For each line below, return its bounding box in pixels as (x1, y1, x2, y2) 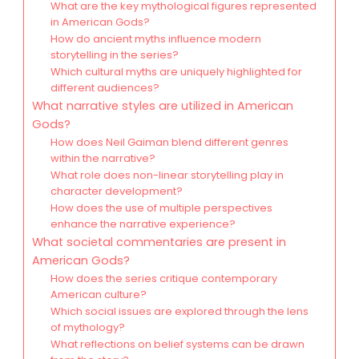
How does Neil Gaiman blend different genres (50, 135, 288, 151)
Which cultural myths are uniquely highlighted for (50, 64, 302, 80)
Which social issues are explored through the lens (50, 304, 309, 320)
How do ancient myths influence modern (50, 31, 261, 47)
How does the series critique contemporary (50, 271, 277, 287)
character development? (50, 184, 183, 200)
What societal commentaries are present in (32, 234, 286, 251)
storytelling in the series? (50, 47, 179, 63)
